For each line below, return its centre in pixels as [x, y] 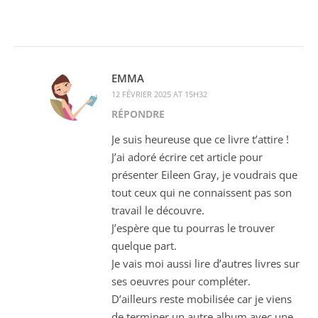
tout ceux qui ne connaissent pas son [202, 193]
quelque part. [144, 246]
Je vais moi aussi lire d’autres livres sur [205, 264]
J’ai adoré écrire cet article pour [187, 157]
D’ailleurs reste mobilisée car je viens [202, 299]
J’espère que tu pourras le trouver [193, 228]
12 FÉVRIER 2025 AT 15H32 [159, 94]
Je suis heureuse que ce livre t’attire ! [200, 139]
